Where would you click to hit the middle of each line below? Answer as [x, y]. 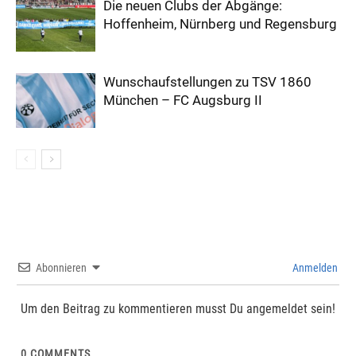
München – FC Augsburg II [183, 101]
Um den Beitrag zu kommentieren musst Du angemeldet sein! [178, 309]
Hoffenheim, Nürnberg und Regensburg [220, 24]
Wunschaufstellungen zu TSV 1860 [207, 82]
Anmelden [314, 268]
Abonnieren [61, 268]
